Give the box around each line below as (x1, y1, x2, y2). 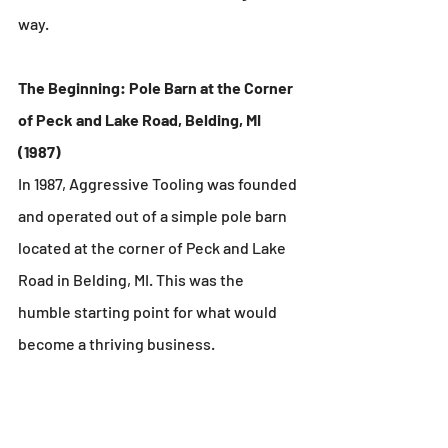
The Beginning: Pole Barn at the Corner (18, 78, 296, 97)
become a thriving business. (18, 334, 215, 353)
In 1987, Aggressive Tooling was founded (18, 174, 300, 193)
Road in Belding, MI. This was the (18, 270, 247, 289)
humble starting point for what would (18, 302, 280, 321)
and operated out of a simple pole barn (18, 206, 290, 225)
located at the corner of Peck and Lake (18, 238, 289, 257)
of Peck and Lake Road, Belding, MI (18, 110, 264, 129)
